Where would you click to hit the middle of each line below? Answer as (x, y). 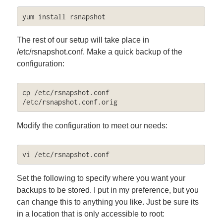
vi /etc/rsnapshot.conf (66, 155)
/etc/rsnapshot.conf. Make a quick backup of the (100, 52)
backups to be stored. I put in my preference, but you (108, 190)
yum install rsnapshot (64, 16)
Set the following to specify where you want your (101, 178)
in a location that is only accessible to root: (91, 214)
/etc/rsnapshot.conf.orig (70, 102)
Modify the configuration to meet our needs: (92, 125)
